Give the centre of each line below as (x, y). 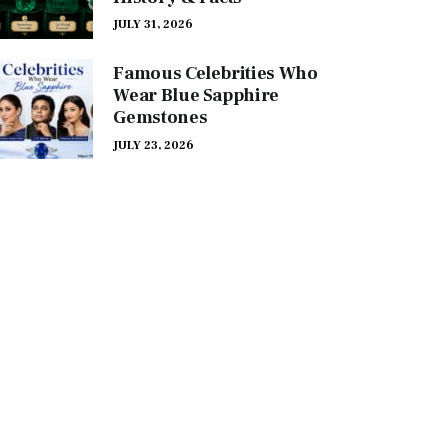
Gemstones (160, 118)
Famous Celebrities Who (215, 74)
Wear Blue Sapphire (196, 96)
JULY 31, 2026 (153, 25)
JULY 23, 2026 (154, 145)
